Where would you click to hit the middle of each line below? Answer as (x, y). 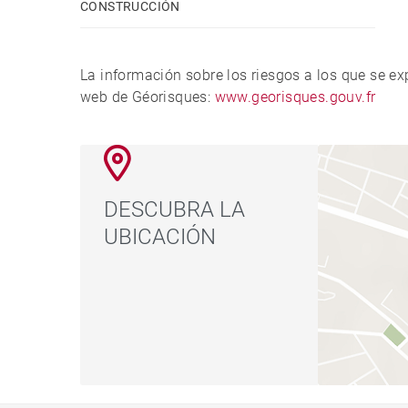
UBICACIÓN (160, 236)
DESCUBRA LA (175, 209)
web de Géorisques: (148, 97)
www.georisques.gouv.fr (295, 97)
